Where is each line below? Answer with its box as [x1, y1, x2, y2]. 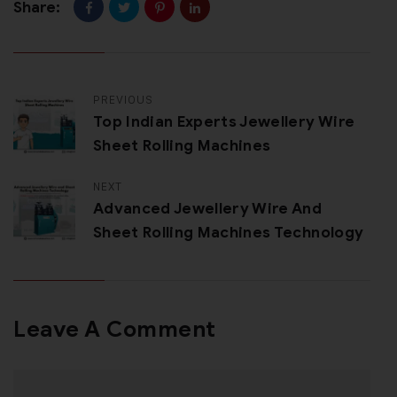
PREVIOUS [93, 92, 154, 107]
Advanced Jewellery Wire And [93, 199, 323, 219]
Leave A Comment [13, 315, 216, 344]
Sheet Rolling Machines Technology [93, 223, 364, 243]
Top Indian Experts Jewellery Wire [93, 113, 355, 132]
